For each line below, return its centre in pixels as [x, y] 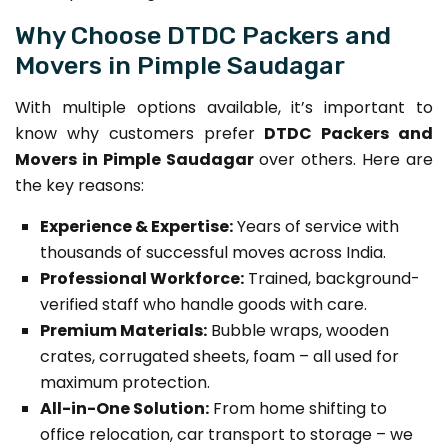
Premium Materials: [123, 330]
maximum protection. [125, 382]
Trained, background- [332, 278]
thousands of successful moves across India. [213, 252]
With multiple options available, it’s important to [224, 107]
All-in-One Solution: [124, 408]
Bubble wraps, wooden [298, 330]
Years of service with [316, 226]
